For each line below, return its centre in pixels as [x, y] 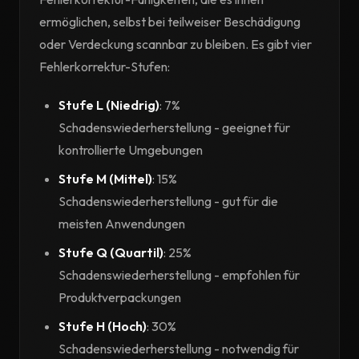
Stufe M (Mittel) [105, 179]
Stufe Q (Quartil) [111, 252]
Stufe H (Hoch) [103, 326]
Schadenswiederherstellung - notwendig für [179, 349]
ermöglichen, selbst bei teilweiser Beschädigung [170, 22]
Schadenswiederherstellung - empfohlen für [179, 275]
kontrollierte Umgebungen [131, 150]
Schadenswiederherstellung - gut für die [168, 201]
